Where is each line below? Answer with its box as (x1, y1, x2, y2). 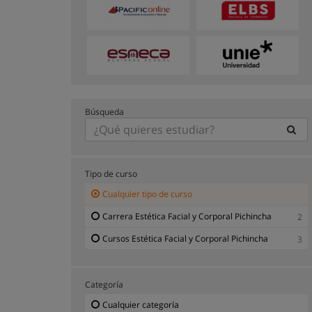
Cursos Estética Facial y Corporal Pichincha (102, 232, 268, 244)
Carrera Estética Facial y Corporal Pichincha (102, 210, 272, 222)
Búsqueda (85, 105, 124, 118)
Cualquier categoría (102, 298, 179, 311)
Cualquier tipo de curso (102, 187, 192, 200)
